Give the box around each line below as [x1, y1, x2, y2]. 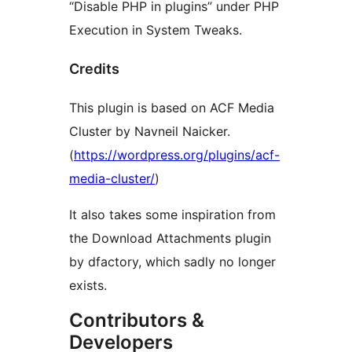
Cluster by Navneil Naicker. [69, 123, 230, 139]
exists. [69, 277, 107, 293]
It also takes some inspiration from [69, 206, 276, 222]
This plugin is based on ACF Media [69, 99, 274, 115]
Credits [69, 60, 119, 77]
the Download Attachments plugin [69, 229, 271, 246]
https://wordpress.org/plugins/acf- [74, 146, 280, 163]
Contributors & [69, 308, 204, 332]
